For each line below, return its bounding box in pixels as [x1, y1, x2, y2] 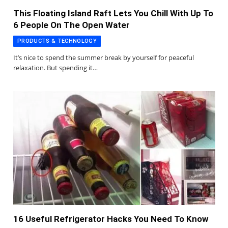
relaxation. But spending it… [13, 63, 98, 73]
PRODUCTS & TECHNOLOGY [17, 38, 97, 45]
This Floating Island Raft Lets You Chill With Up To [13, 8, 213, 19]
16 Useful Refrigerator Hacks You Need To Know [13, 213, 209, 224]
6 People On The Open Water [13, 20, 130, 31]
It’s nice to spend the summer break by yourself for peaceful [13, 53, 194, 63]
